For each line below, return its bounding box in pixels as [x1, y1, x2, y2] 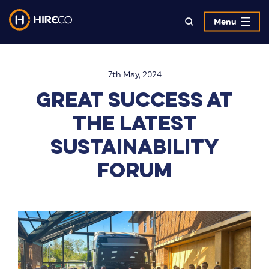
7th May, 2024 [107, 69, 162, 80]
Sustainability [50, 132, 219, 159]
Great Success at [36, 85, 233, 112]
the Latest [72, 109, 197, 136]
